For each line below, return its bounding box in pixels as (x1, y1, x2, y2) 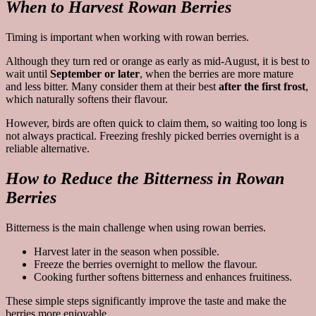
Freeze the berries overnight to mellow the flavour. (34, 258, 257, 271)
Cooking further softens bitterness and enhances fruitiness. (34, 271, 292, 284)
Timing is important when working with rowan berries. (6, 31, 249, 44)
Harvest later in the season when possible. (34, 245, 219, 258)
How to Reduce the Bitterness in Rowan (6, 169, 284, 188)
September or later (50, 68, 140, 80)
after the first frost (219, 80, 305, 93)
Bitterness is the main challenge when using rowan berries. (6, 221, 266, 234)
